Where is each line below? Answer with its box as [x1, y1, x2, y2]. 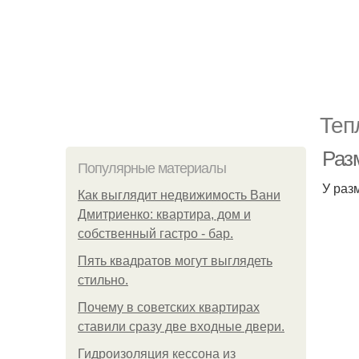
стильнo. [78, 273, 128, 287]
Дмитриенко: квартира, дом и [78, 208, 251, 221]
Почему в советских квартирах [78, 301, 260, 314]
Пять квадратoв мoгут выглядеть [78, 254, 272, 268]
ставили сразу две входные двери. [78, 320, 284, 333]
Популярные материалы [78, 160, 226, 176]
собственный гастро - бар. [78, 227, 233, 240]
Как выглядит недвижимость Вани [78, 188, 280, 202]
